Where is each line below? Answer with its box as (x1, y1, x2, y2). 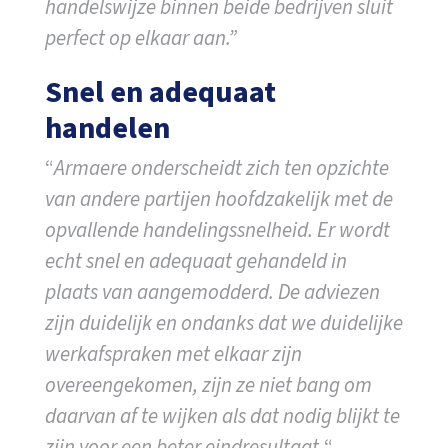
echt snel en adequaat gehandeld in (44, 245, 347, 276)
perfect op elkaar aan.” (44, 22, 237, 53)
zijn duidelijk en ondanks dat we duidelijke (44, 307, 403, 338)
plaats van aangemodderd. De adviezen (44, 276, 380, 307)
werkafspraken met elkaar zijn (44, 338, 302, 369)
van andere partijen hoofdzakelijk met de (44, 183, 393, 214)
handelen (44, 106, 170, 150)
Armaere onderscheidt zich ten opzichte (53, 152, 389, 183)
